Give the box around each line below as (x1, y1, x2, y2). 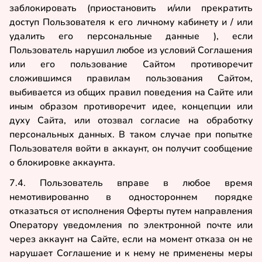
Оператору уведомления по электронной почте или (9, 218, 253, 232)
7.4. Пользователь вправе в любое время (9, 176, 253, 189)
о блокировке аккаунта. (9, 156, 115, 169)
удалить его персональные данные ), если (9, 29, 253, 43)
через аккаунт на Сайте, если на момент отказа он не (9, 232, 253, 246)
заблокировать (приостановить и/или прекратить (9, 1, 253, 15)
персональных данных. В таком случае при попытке (9, 127, 253, 141)
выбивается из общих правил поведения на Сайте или (9, 85, 253, 99)
